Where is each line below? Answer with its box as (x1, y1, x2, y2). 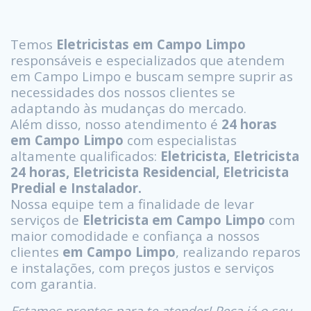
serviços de (10, 211, 83, 229)
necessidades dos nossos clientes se (10, 83, 235, 101)
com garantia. (10, 275, 96, 293)
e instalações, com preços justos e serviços (10, 259, 274, 277)
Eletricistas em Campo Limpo (56, 35, 246, 53)
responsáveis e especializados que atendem (10, 51, 285, 69)
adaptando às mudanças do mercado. (10, 99, 246, 117)
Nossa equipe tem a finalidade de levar (10, 195, 254, 213)
